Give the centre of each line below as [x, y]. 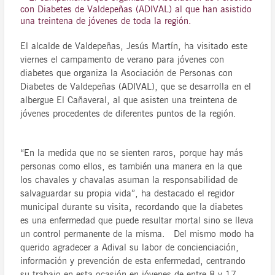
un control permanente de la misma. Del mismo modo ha [137, 234]
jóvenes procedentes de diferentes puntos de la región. [129, 114]
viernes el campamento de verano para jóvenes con [122, 60]
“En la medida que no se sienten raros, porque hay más [132, 153]
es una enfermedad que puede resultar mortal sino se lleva [137, 221]
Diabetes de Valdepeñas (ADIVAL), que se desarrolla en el [136, 87]
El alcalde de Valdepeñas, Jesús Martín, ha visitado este [134, 46]
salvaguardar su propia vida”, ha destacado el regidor [128, 194]
